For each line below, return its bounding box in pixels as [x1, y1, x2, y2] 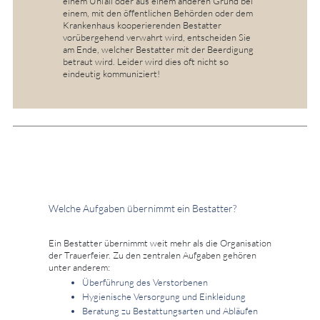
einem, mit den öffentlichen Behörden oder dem [63, 6, 253, 19]
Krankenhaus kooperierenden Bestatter [63, 19, 221, 31]
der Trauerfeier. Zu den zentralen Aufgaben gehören [49, 249, 256, 261]
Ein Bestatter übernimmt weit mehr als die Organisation [49, 236, 271, 249]
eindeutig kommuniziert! [63, 67, 160, 79]
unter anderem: [49, 261, 110, 273]
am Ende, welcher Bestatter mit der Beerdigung [63, 43, 254, 55]
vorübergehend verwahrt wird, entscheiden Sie [63, 31, 251, 43]
